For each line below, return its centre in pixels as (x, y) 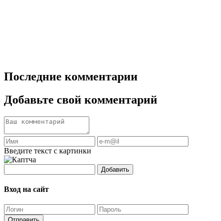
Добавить (115, 169)
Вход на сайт (26, 189)
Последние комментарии (71, 76)
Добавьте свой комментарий (81, 99)
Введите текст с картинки (48, 150)
